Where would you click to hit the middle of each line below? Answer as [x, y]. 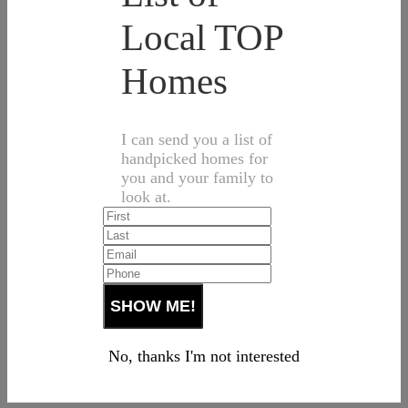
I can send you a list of [197, 140]
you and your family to [197, 178]
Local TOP [202, 38]
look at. [146, 197]
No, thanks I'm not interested [204, 357]
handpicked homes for [194, 159]
